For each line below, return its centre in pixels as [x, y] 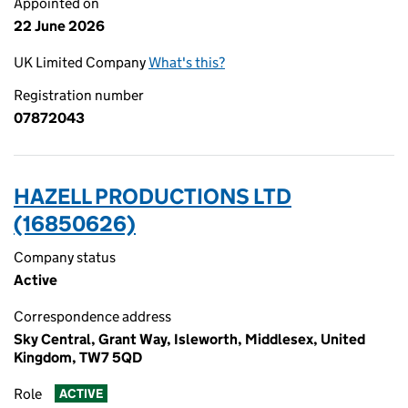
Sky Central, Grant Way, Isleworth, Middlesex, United [189, 339]
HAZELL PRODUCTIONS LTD [153, 196]
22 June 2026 [59, 26]
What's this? [187, 62]
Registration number [79, 95]
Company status [65, 257]
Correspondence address [92, 316]
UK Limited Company [81, 62]
